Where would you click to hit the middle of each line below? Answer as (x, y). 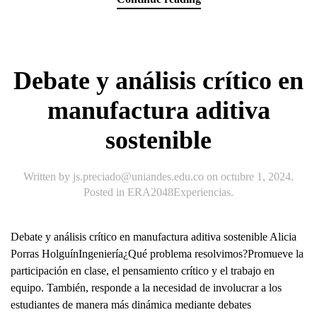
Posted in (105, 192)
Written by (48, 176)
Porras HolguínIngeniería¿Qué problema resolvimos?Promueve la (157, 253)
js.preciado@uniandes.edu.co (138, 176)
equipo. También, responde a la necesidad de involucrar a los (146, 287)
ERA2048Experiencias (179, 192)
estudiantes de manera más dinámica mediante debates (131, 304)
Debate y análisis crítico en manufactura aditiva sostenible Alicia (154, 236)
